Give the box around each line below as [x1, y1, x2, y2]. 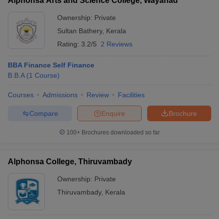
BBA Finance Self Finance [8, 61, 94, 69]
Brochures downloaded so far [80, 129, 160, 136]
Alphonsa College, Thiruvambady [8, 157, 132, 166]
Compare [29, 109, 58, 117]
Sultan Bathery [57, 27, 102, 35]
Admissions [43, 91, 78, 99]
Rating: [57, 40, 81, 48]
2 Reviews [101, 40, 132, 48]
